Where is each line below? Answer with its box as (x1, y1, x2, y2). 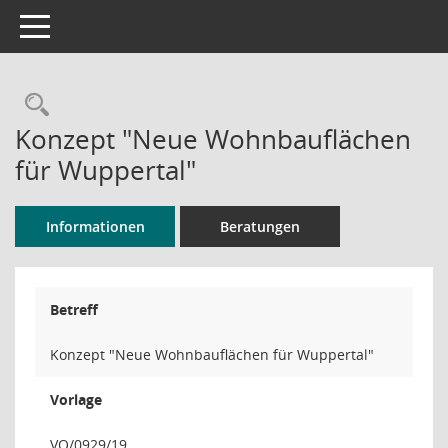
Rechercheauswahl (48, 88, 256, 121)
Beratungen (220, 217, 300, 236)
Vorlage (50, 390, 102, 409)
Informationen (45, 217, 145, 236)
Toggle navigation (19, 15, 137, 34)
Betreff (50, 300, 98, 319)
